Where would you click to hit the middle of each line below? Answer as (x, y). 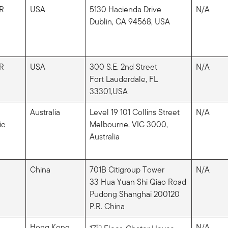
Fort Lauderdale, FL (123, 79)
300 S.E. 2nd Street (123, 67)
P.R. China (107, 206)
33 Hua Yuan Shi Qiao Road (138, 182)
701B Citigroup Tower (127, 169)
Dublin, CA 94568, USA (130, 21)
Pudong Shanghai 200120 (134, 194)
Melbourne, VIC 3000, (129, 124)
